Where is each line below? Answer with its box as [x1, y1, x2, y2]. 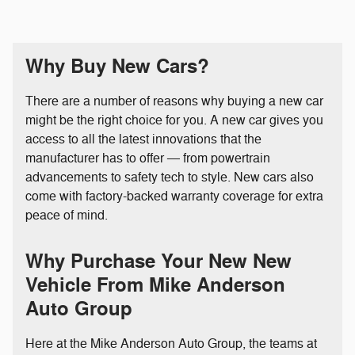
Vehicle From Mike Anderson [25, 273, 285, 298]
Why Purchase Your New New [25, 249, 292, 274]
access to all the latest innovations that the [25, 131, 261, 147]
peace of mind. [25, 207, 108, 223]
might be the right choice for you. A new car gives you [25, 112, 323, 128]
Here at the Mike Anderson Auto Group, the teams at [25, 335, 317, 352]
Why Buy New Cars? [25, 54, 209, 79]
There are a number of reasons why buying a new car [25, 93, 323, 109]
